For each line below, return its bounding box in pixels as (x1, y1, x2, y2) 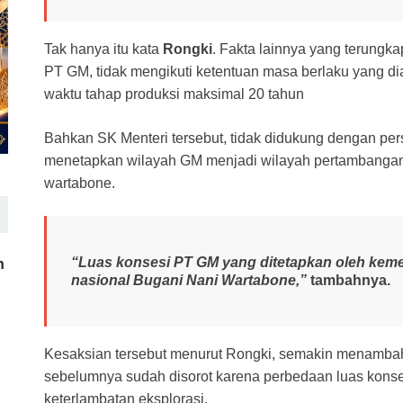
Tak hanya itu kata (44, 41, 163, 58)
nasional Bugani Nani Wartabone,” (71, 272, 307, 288)
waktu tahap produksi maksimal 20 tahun (44, 86, 304, 103)
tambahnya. (307, 272, 390, 288)
